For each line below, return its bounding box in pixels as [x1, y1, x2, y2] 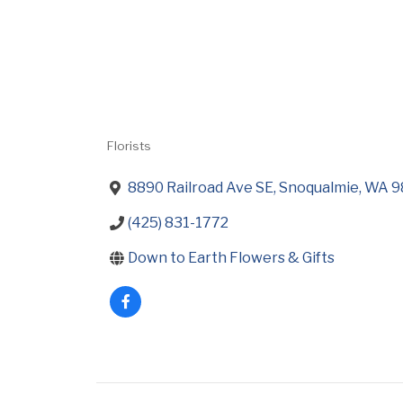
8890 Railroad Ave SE [128, 179, 273, 196]
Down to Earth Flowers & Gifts [128, 249, 335, 266]
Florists [107, 139, 151, 153]
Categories [106, 148, 227, 174]
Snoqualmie [279, 179, 359, 196]
